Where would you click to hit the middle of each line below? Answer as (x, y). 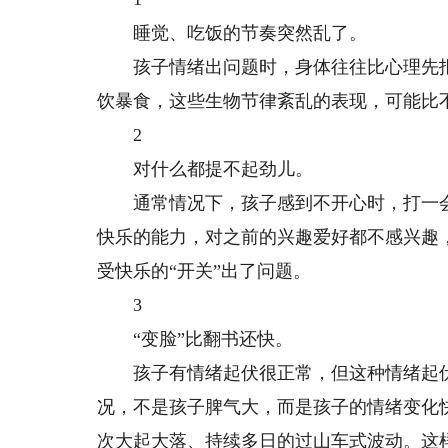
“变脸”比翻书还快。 (195, 339)
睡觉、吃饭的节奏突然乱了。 (232, 33)
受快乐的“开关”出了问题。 (204, 271)
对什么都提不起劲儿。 (205, 169)
